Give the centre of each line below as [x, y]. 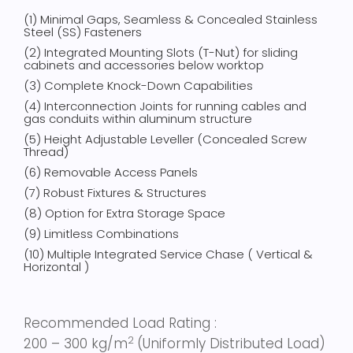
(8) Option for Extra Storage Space [124, 214]
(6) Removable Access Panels [111, 173]
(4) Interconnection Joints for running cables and [165, 106]
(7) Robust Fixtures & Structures [115, 193]
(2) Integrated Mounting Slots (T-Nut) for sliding [161, 53]
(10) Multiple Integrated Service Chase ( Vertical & [168, 255]
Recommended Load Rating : [120, 323]
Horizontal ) [56, 267]
